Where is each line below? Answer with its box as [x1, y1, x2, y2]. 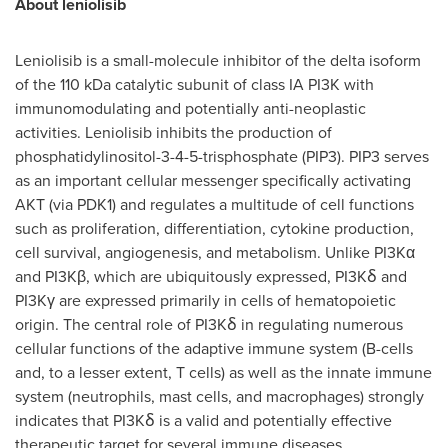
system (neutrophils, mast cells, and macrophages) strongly [15, 385, 424, 408]
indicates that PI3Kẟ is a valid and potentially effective [15, 409, 392, 432]
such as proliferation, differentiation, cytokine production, [15, 217, 414, 240]
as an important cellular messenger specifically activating [15, 169, 411, 192]
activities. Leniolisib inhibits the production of [15, 121, 332, 144]
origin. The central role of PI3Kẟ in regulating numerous [15, 313, 403, 336]
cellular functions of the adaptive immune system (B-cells [15, 337, 413, 360]
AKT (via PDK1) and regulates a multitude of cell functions [15, 193, 414, 216]
